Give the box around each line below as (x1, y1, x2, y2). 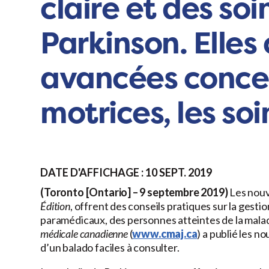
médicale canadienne (40, 227, 128, 241)
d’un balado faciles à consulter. (40, 241, 180, 255)
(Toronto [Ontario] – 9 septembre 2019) (40, 186, 228, 199)
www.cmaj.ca (132, 227, 198, 241)
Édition (40, 199, 70, 213)
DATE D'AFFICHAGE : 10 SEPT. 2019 (40, 166, 213, 180)
